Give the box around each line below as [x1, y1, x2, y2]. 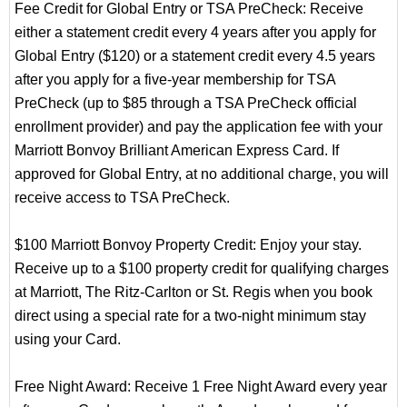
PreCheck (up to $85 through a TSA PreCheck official [15, 95, 357, 112]
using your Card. [15, 332, 121, 348]
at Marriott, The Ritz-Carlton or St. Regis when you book [15, 284, 372, 301]
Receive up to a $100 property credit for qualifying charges [15, 261, 389, 277]
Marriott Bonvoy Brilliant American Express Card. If [15, 143, 339, 159]
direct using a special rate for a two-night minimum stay [15, 308, 366, 324]
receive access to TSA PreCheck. [15, 190, 230, 206]
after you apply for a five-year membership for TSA [15, 72, 336, 88]
